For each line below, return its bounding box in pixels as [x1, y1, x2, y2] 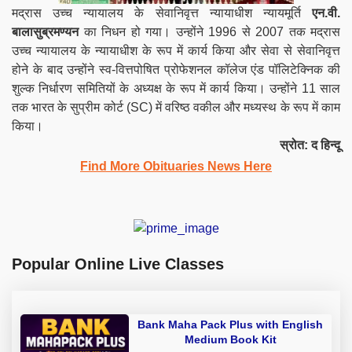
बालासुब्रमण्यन [12, 24, 79, 38]
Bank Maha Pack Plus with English [137, 318, 323, 332]
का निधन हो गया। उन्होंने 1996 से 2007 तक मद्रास [79, 24, 340, 38]
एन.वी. [312, 5, 340, 20]
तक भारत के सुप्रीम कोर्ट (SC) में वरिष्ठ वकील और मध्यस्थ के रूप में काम [12, 100, 340, 114]
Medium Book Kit [184, 333, 277, 346]
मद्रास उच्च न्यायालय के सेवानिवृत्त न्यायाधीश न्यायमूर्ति [12, 5, 312, 20]
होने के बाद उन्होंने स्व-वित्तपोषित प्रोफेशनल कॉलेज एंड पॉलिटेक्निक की [12, 62, 340, 76]
